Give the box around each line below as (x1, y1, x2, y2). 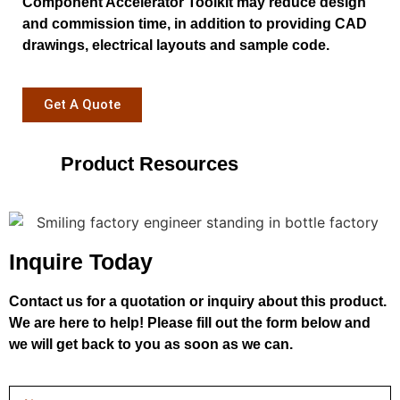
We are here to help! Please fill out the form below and (9, 314, 371, 330)
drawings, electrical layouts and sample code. (22, 37, 329, 53)
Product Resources (60, 153, 238, 175)
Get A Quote (44, 96, 121, 112)
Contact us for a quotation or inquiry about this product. (9, 293, 387, 309)
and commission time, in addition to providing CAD (22, 16, 367, 31)
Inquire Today (9, 248, 153, 274)
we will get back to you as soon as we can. (9, 336, 293, 352)
